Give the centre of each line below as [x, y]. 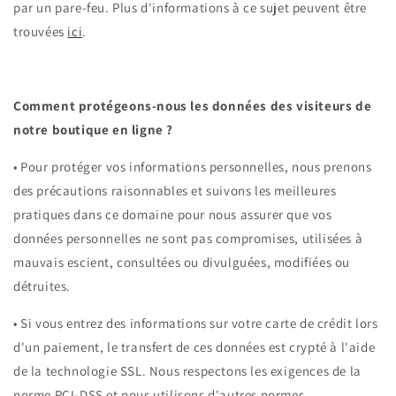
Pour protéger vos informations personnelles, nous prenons [196, 167]
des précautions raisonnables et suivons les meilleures [175, 191]
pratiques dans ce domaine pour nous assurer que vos [173, 215]
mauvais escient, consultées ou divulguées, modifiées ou [182, 263]
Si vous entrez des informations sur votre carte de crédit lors [199, 324]
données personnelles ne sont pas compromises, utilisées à [188, 239]
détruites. [42, 286]
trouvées [41, 32]
